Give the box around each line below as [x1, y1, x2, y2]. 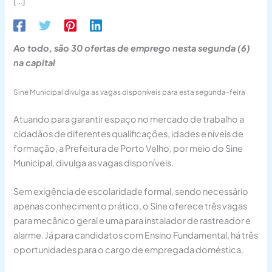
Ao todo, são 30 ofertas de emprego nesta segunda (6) [13, 42, 251, 53]
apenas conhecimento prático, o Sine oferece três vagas [13, 200, 248, 212]
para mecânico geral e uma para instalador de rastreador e [13, 215, 251, 226]
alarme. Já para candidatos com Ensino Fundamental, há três [13, 229, 259, 241]
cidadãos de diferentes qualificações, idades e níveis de [13, 127, 244, 139]
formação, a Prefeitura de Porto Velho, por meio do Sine [13, 142, 243, 154]
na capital [13, 56, 56, 68]
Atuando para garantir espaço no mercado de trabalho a [13, 113, 245, 124]
